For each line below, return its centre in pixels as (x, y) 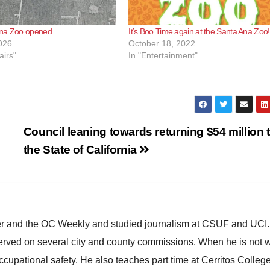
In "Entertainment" (163, 55)
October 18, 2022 (162, 43)
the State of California (81, 149)
